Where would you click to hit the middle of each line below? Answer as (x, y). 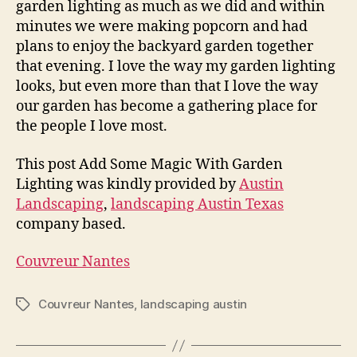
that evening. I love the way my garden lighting (176, 67)
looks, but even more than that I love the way (167, 86)
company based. (71, 224)
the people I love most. (92, 126)
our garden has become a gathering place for (167, 106)
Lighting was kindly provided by (127, 184)
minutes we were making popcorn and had (162, 27)
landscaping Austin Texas (197, 204)
